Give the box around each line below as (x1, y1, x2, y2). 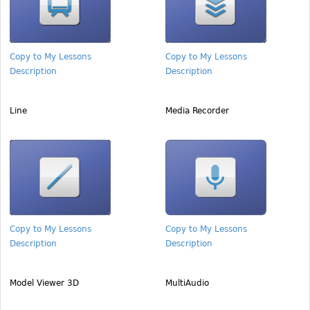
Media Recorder (165, 106, 229, 116)
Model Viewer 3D (10, 278, 79, 288)
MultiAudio (165, 278, 209, 288)
